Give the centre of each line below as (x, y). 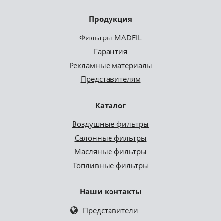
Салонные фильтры (110, 138)
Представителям (110, 79)
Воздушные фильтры (110, 124)
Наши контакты (110, 192)
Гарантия (110, 52)
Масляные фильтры (110, 152)
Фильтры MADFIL (110, 38)
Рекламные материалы (110, 65)
